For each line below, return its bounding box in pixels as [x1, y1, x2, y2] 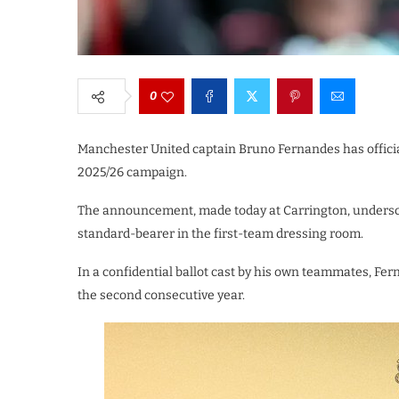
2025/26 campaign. [77, 165, 187, 181]
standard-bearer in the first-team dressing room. [77, 226, 363, 242]
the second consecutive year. [77, 288, 245, 304]
